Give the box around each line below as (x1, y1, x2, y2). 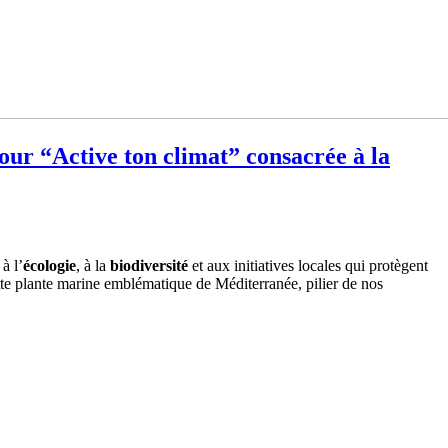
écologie (23, 257, 76, 275)
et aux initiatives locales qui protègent (188, 257, 428, 275)
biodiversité (110, 257, 188, 275)
